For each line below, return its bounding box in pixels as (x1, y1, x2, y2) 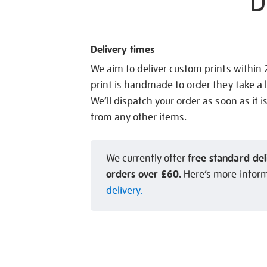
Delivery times (91, 43, 155, 57)
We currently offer (106, 152, 188, 164)
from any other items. (91, 111, 188, 123)
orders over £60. (106, 167, 182, 181)
